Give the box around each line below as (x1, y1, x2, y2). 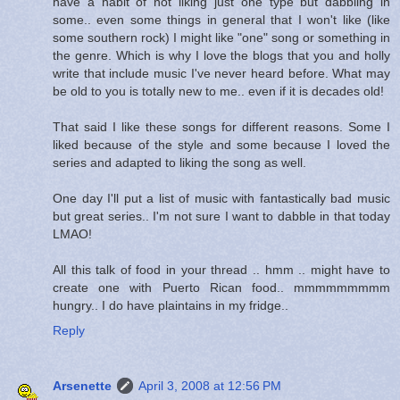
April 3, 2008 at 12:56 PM (138, 378, 281, 393)
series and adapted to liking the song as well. (53, 154, 306, 170)
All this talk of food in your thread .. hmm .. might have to (53, 262, 390, 277)
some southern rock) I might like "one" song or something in (53, 29, 390, 45)
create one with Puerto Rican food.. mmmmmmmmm (53, 279, 390, 295)
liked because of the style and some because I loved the (53, 137, 390, 152)
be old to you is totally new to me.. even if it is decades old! (53, 83, 384, 98)
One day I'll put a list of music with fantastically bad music (53, 190, 390, 205)
